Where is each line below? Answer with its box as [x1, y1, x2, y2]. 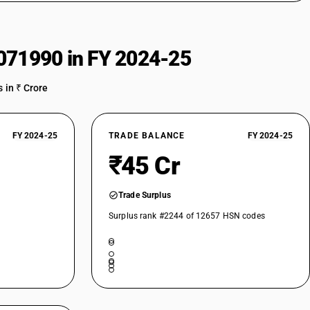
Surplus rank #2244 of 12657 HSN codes [109, 211, 265, 221]
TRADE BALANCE [109, 131, 185, 140]
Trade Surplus [118, 190, 171, 200]
